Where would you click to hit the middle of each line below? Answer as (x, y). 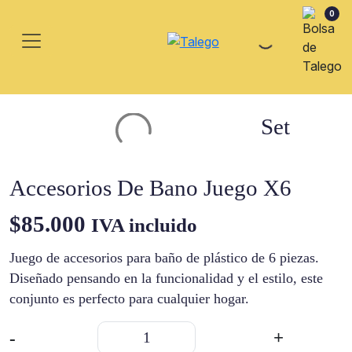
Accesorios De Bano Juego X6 (150, 188)
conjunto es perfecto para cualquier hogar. (129, 299)
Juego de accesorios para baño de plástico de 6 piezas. (164, 258)
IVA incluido (144, 225)
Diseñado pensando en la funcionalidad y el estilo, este (166, 278)
